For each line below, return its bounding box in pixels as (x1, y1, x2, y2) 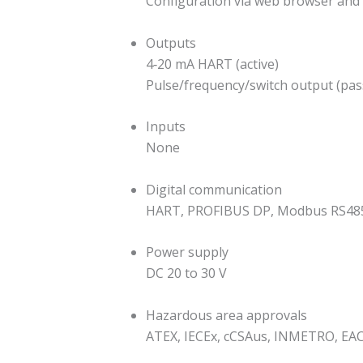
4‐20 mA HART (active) (146, 54, 279, 73)
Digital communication (146, 180, 282, 199)
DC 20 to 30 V (146, 264, 227, 283)
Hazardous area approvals (146, 306, 307, 325)
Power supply (146, 243, 228, 262)
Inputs (146, 117, 186, 136)
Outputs (146, 33, 196, 52)
